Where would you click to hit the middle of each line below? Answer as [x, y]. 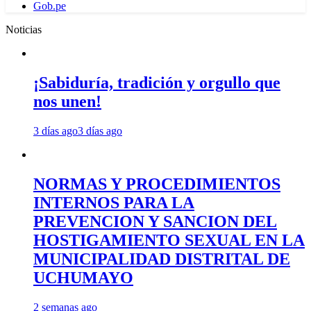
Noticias [24, 30]
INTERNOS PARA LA [114, 202]
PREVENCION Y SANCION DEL [155, 221]
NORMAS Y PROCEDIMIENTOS [157, 184]
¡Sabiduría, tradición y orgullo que [157, 82]
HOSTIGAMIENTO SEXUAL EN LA [169, 240]
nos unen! [67, 101]
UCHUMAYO [83, 277]
